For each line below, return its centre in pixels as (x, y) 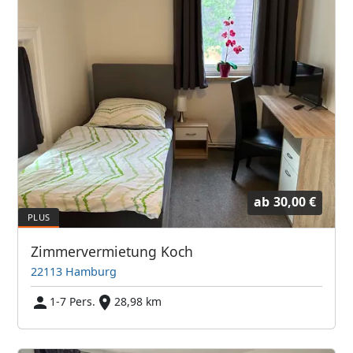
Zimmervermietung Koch (112, 251)
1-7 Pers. (73, 301)
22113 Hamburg (74, 271)
